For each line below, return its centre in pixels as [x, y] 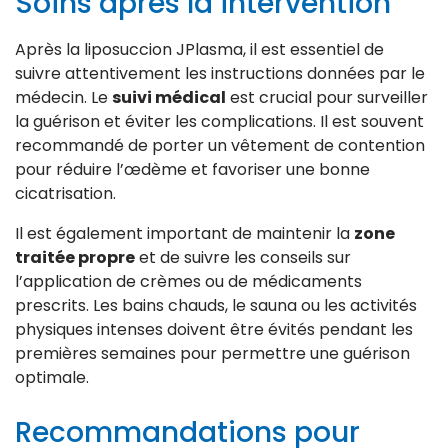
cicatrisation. [65, 193]
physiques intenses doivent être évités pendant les [214, 329]
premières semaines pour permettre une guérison [212, 353]
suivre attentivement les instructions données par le [220, 73]
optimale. [52, 377]
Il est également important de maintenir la [184, 233]
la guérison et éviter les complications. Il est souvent [219, 121]
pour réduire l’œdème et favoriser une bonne [192, 169]
